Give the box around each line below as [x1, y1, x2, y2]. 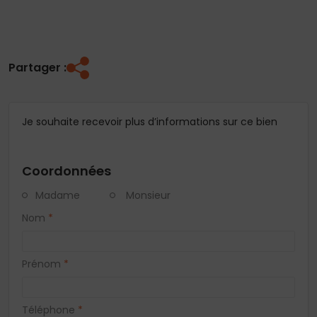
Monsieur [126, 188, 171, 202]
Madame [35, 188, 81, 202]
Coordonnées [22, 161, 111, 180]
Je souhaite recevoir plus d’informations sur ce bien [22, 114, 277, 129]
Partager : [8, 59, 67, 76]
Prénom [22, 256, 61, 271]
